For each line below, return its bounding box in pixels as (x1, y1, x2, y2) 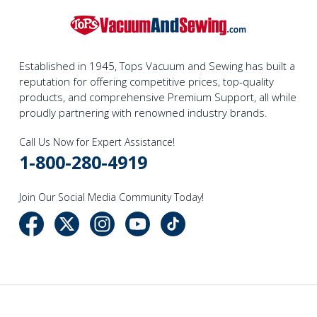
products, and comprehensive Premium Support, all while (18, 89, 296, 104)
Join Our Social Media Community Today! (18, 190, 204, 204)
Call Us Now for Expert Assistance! (18, 134, 175, 149)
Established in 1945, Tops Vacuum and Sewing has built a (18, 58, 295, 73)
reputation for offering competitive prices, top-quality (18, 74, 274, 88)
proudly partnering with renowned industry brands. (18, 105, 267, 120)
